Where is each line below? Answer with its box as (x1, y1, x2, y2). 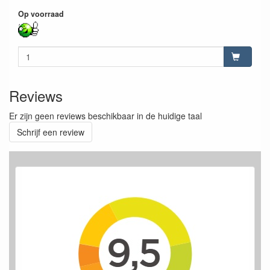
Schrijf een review (17, 125, 84, 138)
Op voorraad (18, 8, 64, 20)
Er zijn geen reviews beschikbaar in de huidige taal (9, 109, 202, 122)
